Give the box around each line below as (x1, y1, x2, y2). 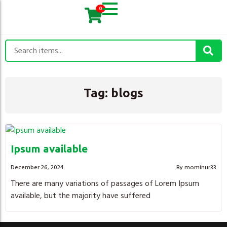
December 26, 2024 (11, 163, 63, 172)
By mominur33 (176, 163, 216, 172)
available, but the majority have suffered (11, 189, 150, 202)
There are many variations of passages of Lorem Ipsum (11, 177, 199, 190)
